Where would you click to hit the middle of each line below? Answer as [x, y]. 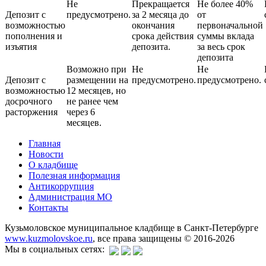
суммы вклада [226, 36]
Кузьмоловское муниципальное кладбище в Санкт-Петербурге [132, 228]
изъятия [21, 47]
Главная [45, 144]
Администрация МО [70, 197]
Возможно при [96, 69]
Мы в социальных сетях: [57, 249]
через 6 [81, 112]
